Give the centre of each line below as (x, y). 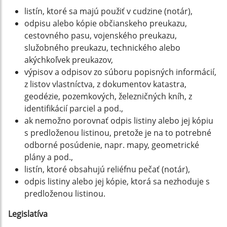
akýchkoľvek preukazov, (69, 60)
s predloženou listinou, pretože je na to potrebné (118, 133)
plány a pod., (49, 157)
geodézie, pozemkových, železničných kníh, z (108, 96)
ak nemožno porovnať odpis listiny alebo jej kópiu (119, 121)
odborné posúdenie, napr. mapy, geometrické (112, 145)
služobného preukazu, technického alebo (102, 48)
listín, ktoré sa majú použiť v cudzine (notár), (108, 11)
